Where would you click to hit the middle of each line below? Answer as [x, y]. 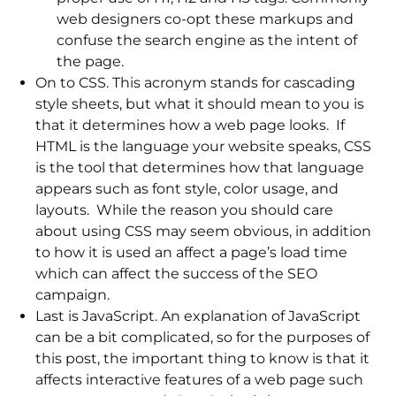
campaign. [72, 295]
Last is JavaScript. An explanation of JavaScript [198, 316]
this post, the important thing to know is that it [202, 359]
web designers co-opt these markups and [205, 19]
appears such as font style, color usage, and [187, 189]
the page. [90, 62]
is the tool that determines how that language [200, 168]
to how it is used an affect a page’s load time [191, 253]
